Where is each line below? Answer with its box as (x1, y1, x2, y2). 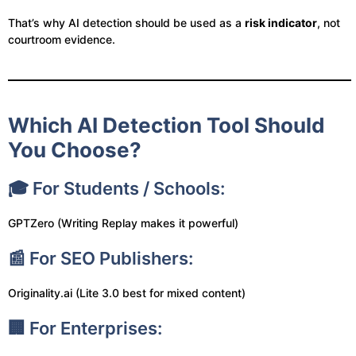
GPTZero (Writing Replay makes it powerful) (8, 216, 238, 230)
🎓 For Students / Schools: (8, 178, 225, 199)
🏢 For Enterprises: (8, 318, 162, 339)
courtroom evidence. (8, 33, 115, 46)
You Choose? (8, 137, 141, 162)
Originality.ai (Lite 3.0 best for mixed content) (8, 286, 246, 300)
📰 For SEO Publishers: (8, 248, 193, 269)
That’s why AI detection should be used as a (8, 16, 245, 29)
